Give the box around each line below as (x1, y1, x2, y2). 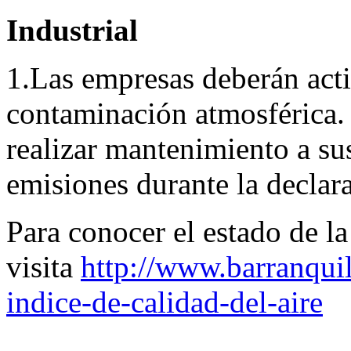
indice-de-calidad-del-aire (6, 285, 323, 320)
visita (6, 250, 81, 284)
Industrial (6, 13, 138, 48)
